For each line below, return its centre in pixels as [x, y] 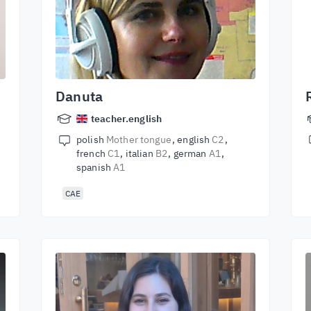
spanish [95, 167]
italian [140, 153]
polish [91, 140]
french [92, 153]
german [191, 153]
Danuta [79, 96]
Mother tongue [138, 140]
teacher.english [127, 119]
